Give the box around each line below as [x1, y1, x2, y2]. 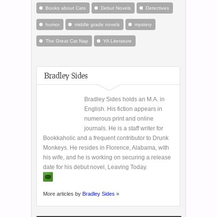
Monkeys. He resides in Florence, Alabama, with [43, 144, 169, 152]
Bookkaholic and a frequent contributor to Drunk [43, 135, 169, 142]
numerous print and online [84, 115, 154, 123]
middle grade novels [75, 22, 120, 28]
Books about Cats [46, 5, 86, 11]
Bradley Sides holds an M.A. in [84, 96, 165, 103]
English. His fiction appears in [84, 106, 162, 113]
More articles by [43, 191, 82, 197]
